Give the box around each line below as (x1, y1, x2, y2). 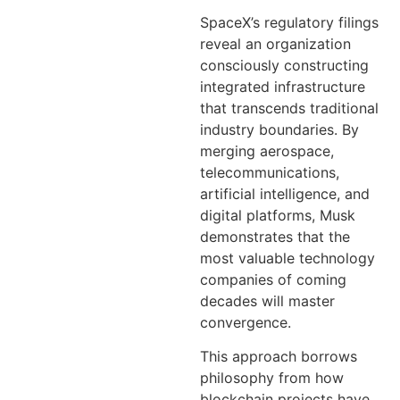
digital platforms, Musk (200, 206, 355, 225)
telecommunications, (200, 163, 339, 182)
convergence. (200, 313, 291, 332)
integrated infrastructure (200, 78, 365, 96)
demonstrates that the (200, 228, 350, 246)
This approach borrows (200, 347, 357, 366)
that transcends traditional (200, 99, 379, 118)
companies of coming (200, 271, 346, 289)
